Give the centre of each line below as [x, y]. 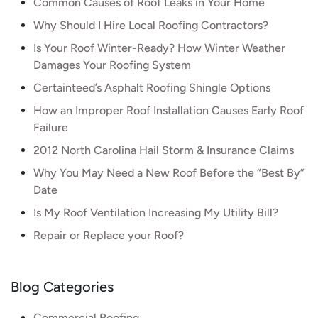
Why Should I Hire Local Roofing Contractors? [151, 25]
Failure [51, 127]
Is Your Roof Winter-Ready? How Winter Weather [159, 48]
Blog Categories [62, 287]
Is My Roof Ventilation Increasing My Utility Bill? [156, 213]
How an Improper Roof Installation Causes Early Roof [169, 110]
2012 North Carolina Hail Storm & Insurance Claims [164, 150]
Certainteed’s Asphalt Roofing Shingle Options [152, 88]
